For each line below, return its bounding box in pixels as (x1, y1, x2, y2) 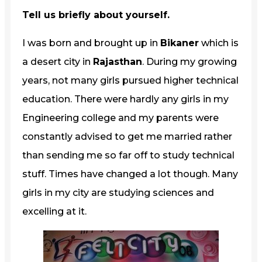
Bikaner (160, 37, 199, 49)
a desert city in (22, 56, 93, 67)
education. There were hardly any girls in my (22, 93, 229, 105)
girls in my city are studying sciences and (22, 187, 214, 198)
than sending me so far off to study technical (22, 149, 235, 161)
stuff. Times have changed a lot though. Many (22, 168, 238, 180)
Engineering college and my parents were (22, 112, 219, 123)
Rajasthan (93, 56, 142, 67)
